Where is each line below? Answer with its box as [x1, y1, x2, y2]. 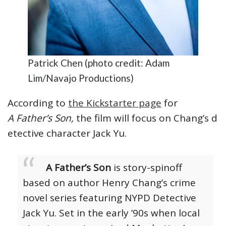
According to [8, 96, 68, 109]
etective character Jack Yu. [8, 126, 129, 140]
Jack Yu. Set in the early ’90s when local [23, 206, 200, 219]
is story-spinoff [111, 160, 182, 174]
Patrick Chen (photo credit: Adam [28, 56, 169, 69]
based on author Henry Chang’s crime [23, 176, 196, 189]
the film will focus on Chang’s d [76, 111, 217, 125]
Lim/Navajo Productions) [28, 72, 134, 84]
